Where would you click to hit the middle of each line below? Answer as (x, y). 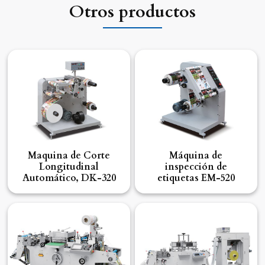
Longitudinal (69, 167)
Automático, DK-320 (69, 178)
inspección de (196, 167)
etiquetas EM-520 (196, 178)
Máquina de (196, 156)
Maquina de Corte (69, 156)
